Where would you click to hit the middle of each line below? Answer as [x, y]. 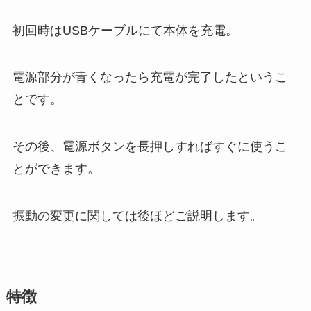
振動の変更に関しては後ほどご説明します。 [137, 216]
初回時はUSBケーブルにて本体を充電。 [125, 30]
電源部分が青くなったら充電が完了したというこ [150, 77]
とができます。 [56, 169]
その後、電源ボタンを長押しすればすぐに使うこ [150, 147]
